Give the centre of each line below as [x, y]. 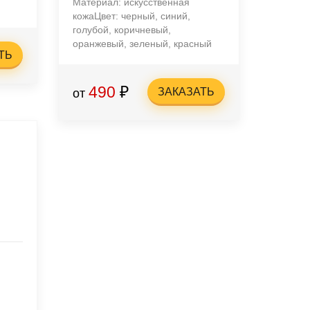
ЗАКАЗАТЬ [186, 92]
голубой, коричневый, [121, 30]
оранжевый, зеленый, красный [142, 44]
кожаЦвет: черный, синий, [131, 16]
